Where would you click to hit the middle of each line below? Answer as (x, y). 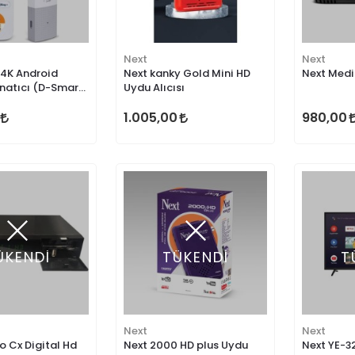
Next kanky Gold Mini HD (187, 73)
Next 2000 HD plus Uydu (186, 345)
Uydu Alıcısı (154, 88)
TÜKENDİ (195, 257)
